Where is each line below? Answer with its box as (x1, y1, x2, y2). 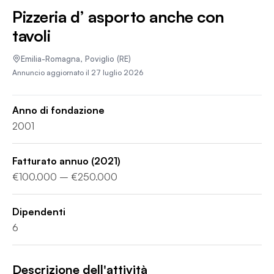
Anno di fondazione (12, 104, 105, 116)
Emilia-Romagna (21, 53, 80, 64)
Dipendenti (12, 206, 65, 218)
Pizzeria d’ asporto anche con (12, 7, 224, 26)
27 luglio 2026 (91, 68, 143, 77)
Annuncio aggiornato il (12, 68, 91, 77)
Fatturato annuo (12, 155, 89, 167)
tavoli (12, 26, 50, 45)
